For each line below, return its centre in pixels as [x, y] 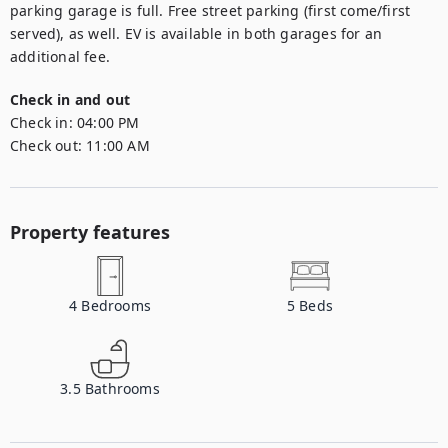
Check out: [46, 145]
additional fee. [60, 56]
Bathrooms [122, 388]
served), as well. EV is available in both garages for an [196, 33]
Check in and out [70, 99]
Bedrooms [116, 305]
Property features [90, 232]
